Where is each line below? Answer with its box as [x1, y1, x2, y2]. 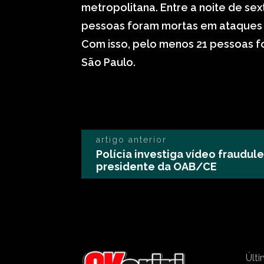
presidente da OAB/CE [96, 160, 217, 173]
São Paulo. [81, 56, 136, 68]
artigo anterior [96, 135, 167, 144]
